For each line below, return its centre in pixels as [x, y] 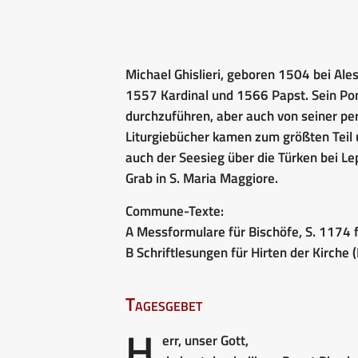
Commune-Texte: [175, 211]
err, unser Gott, [205, 340]
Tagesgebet [164, 304]
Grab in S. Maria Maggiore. [202, 178]
